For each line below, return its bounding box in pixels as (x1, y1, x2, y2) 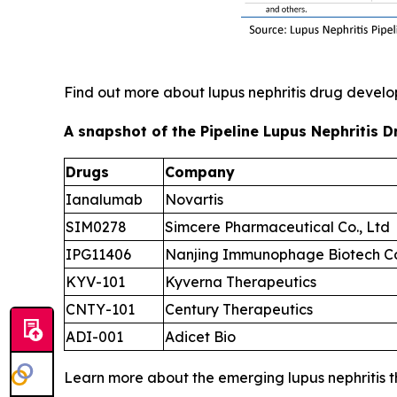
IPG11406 (66, 245, 135, 263)
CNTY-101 (66, 300, 135, 318)
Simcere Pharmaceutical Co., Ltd (165, 218, 390, 236)
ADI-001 (66, 328, 123, 346)
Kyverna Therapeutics (165, 273, 316, 291)
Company (165, 163, 235, 181)
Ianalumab (66, 191, 143, 208)
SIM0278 (66, 218, 130, 236)
